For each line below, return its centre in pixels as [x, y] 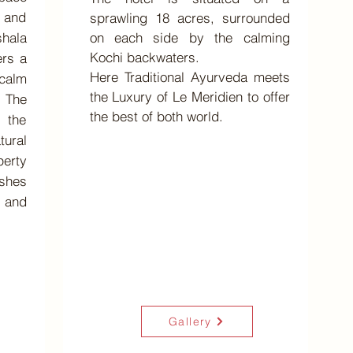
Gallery [190, 321]
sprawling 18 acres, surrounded [190, 18]
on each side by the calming [190, 37]
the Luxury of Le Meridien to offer [190, 97]
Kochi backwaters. [144, 57]
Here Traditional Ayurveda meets [190, 77]
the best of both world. [158, 116]
